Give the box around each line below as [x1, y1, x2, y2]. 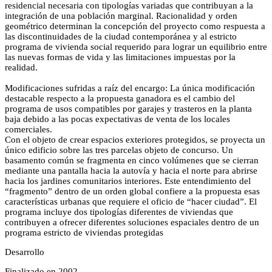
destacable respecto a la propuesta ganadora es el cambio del [5, 93, 235, 103]
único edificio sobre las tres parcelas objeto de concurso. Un [5, 145, 233, 155]
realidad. [5, 63, 38, 72]
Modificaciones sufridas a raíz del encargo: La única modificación [5, 83, 255, 93]
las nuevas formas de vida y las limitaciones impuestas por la [5, 52, 236, 62]
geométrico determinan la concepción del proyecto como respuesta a [5, 21, 265, 31]
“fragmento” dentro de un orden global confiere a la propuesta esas [5, 186, 260, 196]
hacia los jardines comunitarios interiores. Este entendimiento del [5, 176, 251, 186]
